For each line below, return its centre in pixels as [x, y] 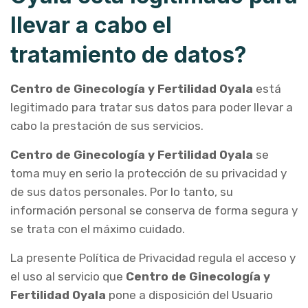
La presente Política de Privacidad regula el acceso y [153, 258]
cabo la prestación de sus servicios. [107, 126]
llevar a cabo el [91, 25]
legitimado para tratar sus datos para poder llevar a [152, 107]
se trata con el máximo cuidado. [98, 229]
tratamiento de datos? [129, 55]
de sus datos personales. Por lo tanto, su [122, 192]
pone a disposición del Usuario [189, 295]
